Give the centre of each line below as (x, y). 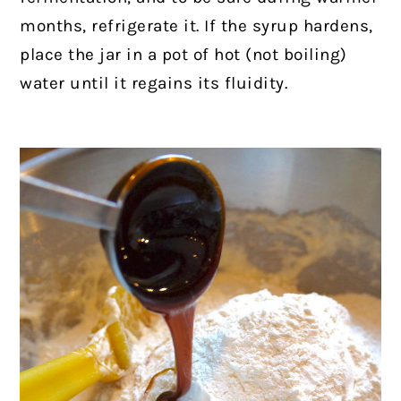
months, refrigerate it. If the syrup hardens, (196, 26)
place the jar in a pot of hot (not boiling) (183, 54)
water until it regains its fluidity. (154, 83)
